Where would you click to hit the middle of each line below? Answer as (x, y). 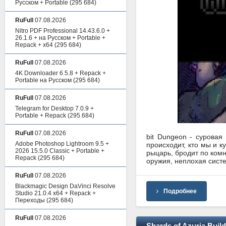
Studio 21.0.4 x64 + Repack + (55, 193)
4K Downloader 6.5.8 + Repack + (61, 73)
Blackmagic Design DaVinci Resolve (65, 186)
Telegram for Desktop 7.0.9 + (54, 108)
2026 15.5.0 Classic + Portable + (60, 151)
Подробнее (180, 191)
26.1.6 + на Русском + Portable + (60, 38)
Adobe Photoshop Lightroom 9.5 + (62, 144)
